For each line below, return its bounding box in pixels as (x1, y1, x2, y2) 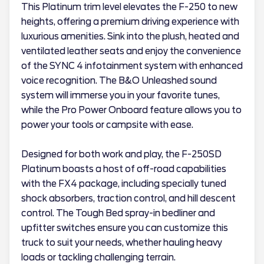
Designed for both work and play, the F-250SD (21, 149, 222, 160)
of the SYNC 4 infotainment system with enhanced (21, 61, 243, 71)
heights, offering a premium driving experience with (21, 16, 239, 27)
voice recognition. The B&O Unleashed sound (21, 75, 217, 86)
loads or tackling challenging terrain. (21, 252, 176, 263)
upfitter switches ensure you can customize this (21, 223, 228, 233)
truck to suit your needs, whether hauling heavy (21, 237, 222, 248)
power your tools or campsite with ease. (21, 120, 193, 130)
